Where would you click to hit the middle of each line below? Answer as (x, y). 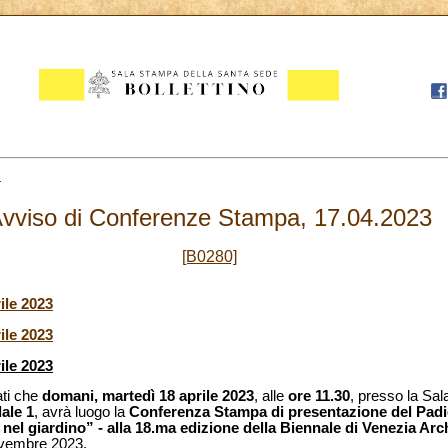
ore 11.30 (319, 396)
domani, (70, 396)
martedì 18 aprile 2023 (178, 396)
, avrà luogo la (81, 412)
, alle (271, 396)
